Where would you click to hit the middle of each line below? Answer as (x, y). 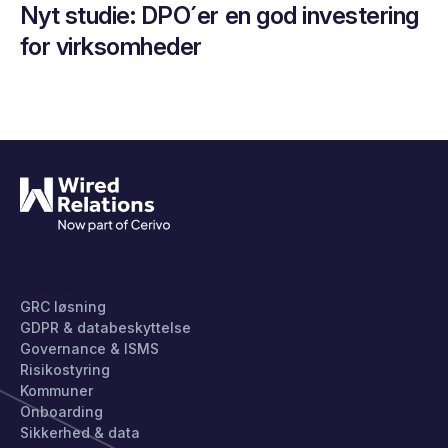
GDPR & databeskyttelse (105, 327)
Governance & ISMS (89, 348)
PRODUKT (57, 285)
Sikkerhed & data (79, 432)
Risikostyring (64, 369)
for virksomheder (110, 47)
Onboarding (61, 411)
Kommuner (56, 390)
